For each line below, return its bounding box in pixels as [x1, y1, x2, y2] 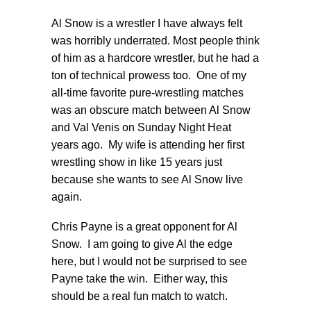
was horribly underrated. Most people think [51, 35, 260, 47]
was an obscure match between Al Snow [51, 104, 251, 117]
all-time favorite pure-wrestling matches [51, 87, 244, 99]
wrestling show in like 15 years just [51, 156, 222, 169]
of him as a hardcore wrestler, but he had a [51, 52, 259, 65]
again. [51, 191, 87, 203]
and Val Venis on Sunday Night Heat [51, 121, 231, 134]
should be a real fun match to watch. [51, 290, 230, 303]
